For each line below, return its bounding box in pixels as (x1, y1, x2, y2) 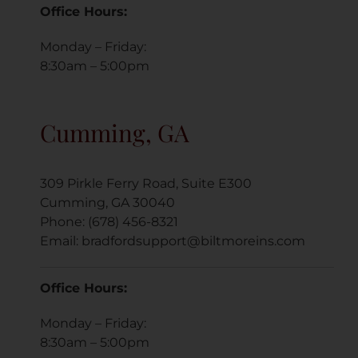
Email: (40, 233, 82, 249)
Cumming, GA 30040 (40, 194, 175, 210)
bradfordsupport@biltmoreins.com (82, 233, 305, 249)
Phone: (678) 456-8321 (40, 213, 178, 229)
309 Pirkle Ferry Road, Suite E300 (40, 175, 252, 191)
